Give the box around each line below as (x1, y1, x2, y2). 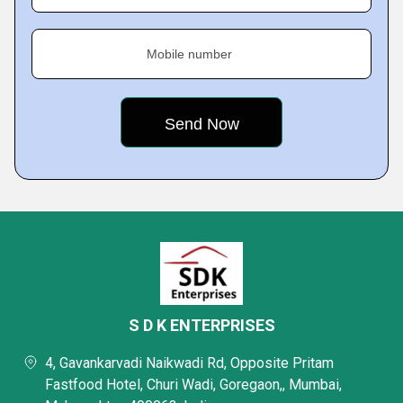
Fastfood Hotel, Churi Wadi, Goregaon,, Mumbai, (45, 376, 342, 393)
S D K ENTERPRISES (128, 316, 275, 335)
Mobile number (147, 47, 232, 61)
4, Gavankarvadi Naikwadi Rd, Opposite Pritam (45, 354, 334, 372)
